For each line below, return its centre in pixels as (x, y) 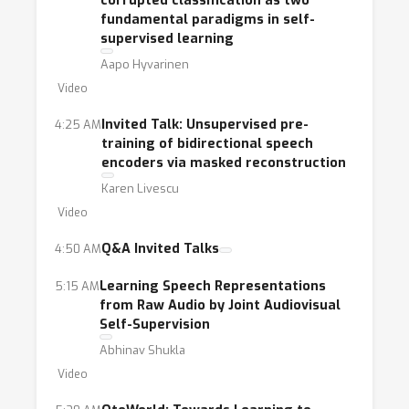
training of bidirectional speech (207, 144)
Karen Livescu (140, 189)
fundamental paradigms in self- (208, 20)
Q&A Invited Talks (160, 249)
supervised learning (167, 39)
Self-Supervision (155, 325)
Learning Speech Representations (213, 286)
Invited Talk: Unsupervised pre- (205, 125)
